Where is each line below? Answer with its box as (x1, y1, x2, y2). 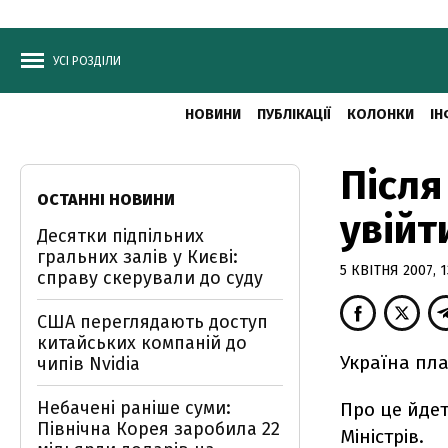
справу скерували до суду (37, 267, 263, 289)
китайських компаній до (37, 332, 247, 354)
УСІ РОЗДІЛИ (53, 54, 121, 68)
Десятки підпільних (37, 225, 204, 247)
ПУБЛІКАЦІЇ (256, 106, 331, 123)
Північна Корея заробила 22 (37, 418, 280, 440)
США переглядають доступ (37, 311, 268, 333)
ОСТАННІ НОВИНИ (37, 190, 175, 209)
